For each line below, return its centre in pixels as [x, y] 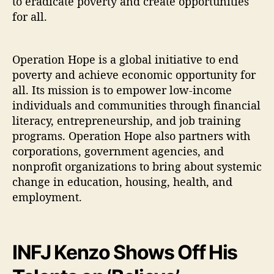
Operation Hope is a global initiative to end [125, 59]
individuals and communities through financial [136, 105]
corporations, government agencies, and [118, 151]
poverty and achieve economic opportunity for [134, 75]
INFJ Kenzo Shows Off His [125, 252]
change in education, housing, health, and [122, 182]
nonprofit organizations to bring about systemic [137, 166]
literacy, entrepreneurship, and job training [127, 120]
